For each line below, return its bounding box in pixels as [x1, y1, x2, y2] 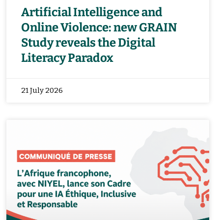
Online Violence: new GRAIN [21, 20, 177, 34]
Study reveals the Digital [21, 35, 155, 50]
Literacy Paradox [21, 51, 113, 65]
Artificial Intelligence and [21, 5, 163, 19]
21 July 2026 [21, 85, 63, 95]
